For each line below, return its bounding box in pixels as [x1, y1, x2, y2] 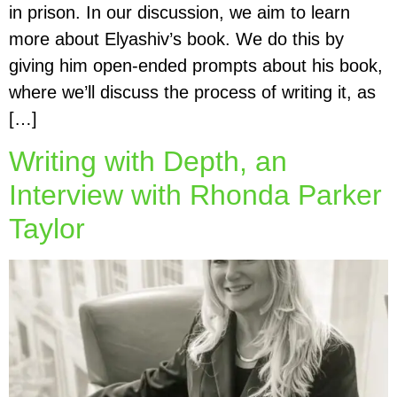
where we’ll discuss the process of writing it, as [9, 82, 376, 102]
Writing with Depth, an [9, 144, 287, 177]
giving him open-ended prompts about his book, [9, 55, 383, 75]
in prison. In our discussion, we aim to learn [9, 2, 350, 22]
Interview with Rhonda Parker [9, 178, 382, 211]
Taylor [9, 212, 85, 245]
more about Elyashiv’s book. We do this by [9, 28, 344, 49]
